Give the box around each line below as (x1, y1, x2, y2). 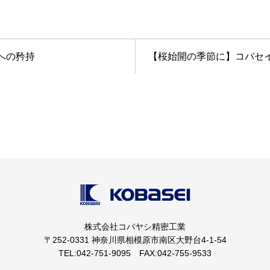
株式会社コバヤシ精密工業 (84, 222, 186, 232)
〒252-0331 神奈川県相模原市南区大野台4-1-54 (43, 235, 227, 245)
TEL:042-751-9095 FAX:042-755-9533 (58, 248, 212, 259)
